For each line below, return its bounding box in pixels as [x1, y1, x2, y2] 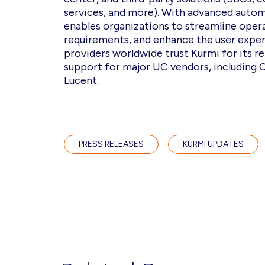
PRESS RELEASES [78, 139, 144, 149]
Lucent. [63, 74, 104, 87]
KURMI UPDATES [182, 139, 244, 149]
